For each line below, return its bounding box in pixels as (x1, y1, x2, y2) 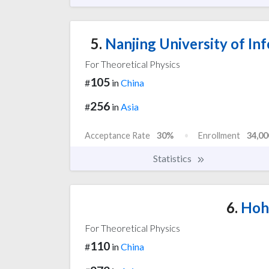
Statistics (153, 153, 193, 165)
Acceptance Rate (85, 130, 150, 141)
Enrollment (198, 130, 240, 141)
